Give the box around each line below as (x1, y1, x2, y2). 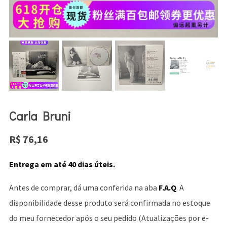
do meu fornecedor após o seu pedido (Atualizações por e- (9, 212, 209, 223)
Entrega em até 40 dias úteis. (9, 159, 115, 169)
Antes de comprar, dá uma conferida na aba (9, 182, 159, 193)
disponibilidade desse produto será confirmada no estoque (9, 197, 210, 208)
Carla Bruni (9, 107, 71, 124)
